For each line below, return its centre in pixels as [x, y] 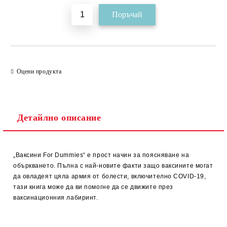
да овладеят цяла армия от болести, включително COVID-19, [110, 176]
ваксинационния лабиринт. [56, 198]
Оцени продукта [39, 71]
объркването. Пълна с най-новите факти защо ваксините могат [113, 166]
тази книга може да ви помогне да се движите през [93, 187]
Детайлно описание [59, 118]
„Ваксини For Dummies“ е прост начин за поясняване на [101, 155]
